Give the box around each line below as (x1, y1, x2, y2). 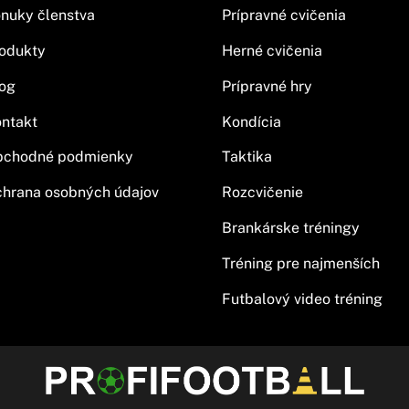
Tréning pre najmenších (221, 254, 380, 272)
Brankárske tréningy (221, 219, 360, 237)
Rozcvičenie (221, 184, 303, 202)
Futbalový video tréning (221, 289, 383, 308)
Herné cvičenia (221, 42, 322, 60)
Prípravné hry (221, 77, 312, 95)
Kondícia (221, 112, 281, 131)
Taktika (221, 148, 272, 166)
